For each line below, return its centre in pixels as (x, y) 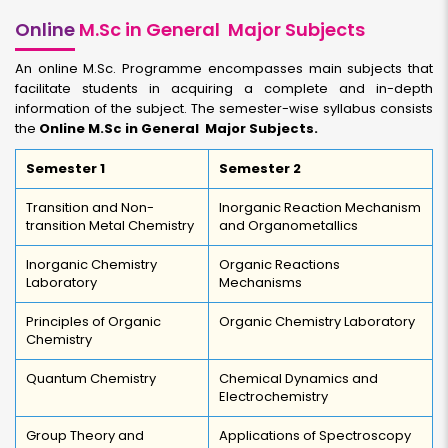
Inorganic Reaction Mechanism (320, 207)
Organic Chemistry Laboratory (317, 321)
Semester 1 (65, 168)
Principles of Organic (93, 321)
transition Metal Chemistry (110, 225)
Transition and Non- (90, 207)
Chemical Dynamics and (298, 378)
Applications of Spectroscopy (315, 435)
